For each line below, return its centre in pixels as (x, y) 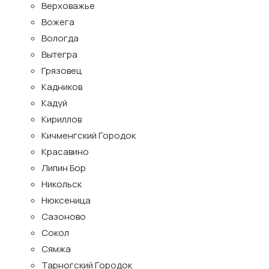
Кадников (62, 87)
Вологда (60, 38)
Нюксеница (66, 200)
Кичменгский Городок (89, 135)
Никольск (62, 184)
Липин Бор (64, 168)
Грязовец (62, 71)
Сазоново (64, 216)
